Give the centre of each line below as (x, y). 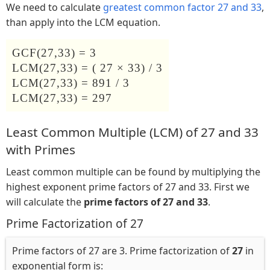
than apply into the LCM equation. (83, 22)
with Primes (41, 149)
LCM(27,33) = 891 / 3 (71, 83)
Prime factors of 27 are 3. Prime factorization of (122, 250)
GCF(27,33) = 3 (54, 52)
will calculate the (45, 202)
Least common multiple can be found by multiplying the (133, 171)
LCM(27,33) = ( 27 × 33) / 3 (87, 67)
